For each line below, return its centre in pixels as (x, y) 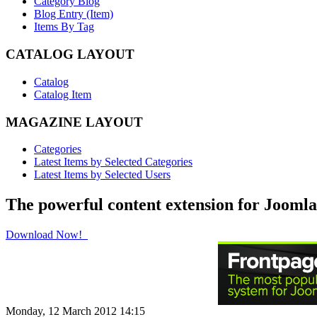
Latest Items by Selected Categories (113, 162)
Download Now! (45, 235)
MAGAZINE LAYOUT (74, 122)
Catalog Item (63, 94)
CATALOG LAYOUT (70, 54)
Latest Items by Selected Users (102, 175)
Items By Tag (64, 27)
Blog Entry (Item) (74, 14)
